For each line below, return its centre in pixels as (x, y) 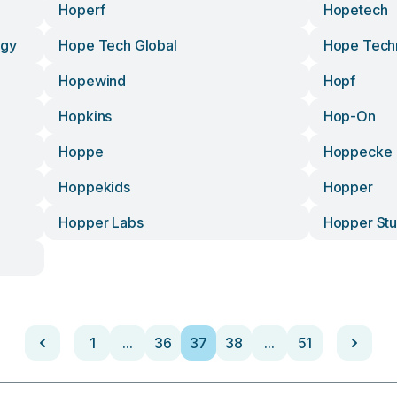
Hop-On (349, 116)
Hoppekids (94, 187)
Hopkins (86, 116)
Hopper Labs (101, 222)
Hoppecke (358, 152)
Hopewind (93, 81)
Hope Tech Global (118, 45)
